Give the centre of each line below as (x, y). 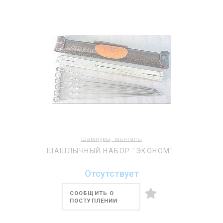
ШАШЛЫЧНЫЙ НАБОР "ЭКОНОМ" (110, 151)
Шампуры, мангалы (111, 139)
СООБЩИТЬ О (92, 193)
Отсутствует (111, 173)
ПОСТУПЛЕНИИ (94, 201)
